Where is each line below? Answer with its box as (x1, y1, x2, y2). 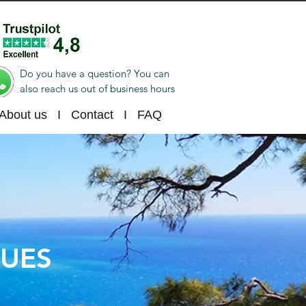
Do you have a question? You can (20, 67, 169, 80)
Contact (71, 108, 113, 122)
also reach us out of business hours (20, 82, 175, 95)
